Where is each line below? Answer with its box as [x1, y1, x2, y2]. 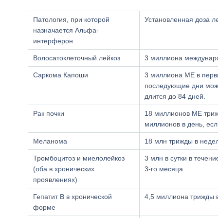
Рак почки [33, 109, 64, 117]
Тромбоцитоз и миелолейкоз [33, 154, 125, 162]
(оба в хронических [33, 165, 94, 173]
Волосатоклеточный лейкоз [33, 54, 120, 62]
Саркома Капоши [33, 71, 88, 79]
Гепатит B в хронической [33, 193, 112, 200]
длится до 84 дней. [145, 92, 205, 100]
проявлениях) [33, 176, 77, 183]
